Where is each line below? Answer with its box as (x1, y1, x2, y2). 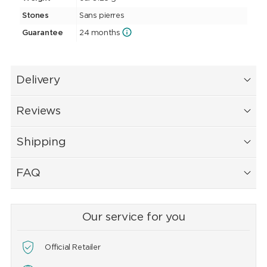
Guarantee (21, 29, 63, 38)
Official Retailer (44, 244, 101, 252)
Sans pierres (79, 12, 125, 20)
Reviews (16, 105, 61, 117)
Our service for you (82, 212, 185, 223)
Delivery (16, 74, 60, 86)
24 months (79, 29, 120, 38)
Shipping (16, 136, 66, 148)
